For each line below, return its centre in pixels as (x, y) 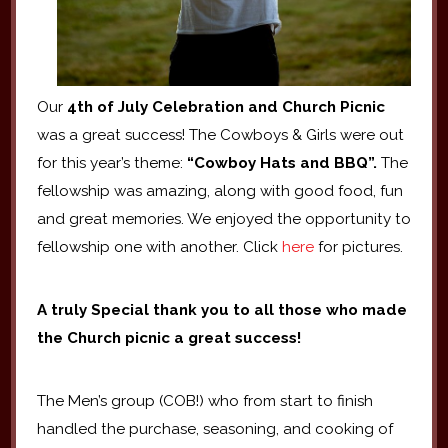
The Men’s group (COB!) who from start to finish (204, 401)
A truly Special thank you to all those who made (221, 310)
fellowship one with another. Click (159, 247)
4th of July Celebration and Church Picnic (225, 107)
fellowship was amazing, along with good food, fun (219, 191)
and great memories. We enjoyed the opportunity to (223, 219)
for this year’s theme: (111, 163)
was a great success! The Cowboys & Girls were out (220, 135)
